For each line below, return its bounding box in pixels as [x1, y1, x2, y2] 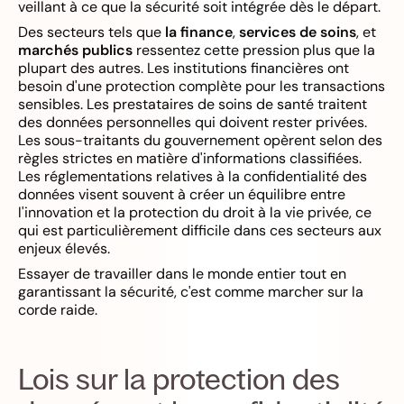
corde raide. [18, 299, 97, 319]
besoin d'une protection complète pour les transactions [18, 76, 385, 96]
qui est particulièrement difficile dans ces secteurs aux [18, 220, 381, 240]
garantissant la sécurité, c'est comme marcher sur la [18, 281, 363, 301]
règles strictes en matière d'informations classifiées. [18, 148, 362, 168]
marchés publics [18, 40, 133, 60]
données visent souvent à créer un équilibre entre [18, 184, 345, 204]
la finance [165, 22, 233, 41]
